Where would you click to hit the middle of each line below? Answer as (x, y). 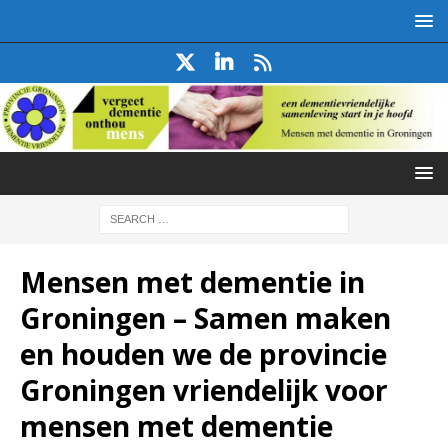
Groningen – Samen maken (205, 317)
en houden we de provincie (203, 353)
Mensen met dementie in (192, 281)
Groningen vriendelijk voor (204, 389)
